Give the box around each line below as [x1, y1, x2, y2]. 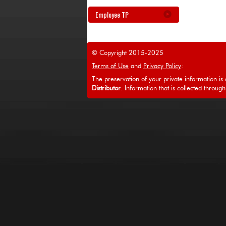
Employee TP [95, 9, 129, 20]
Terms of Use [92, 63, 129, 70]
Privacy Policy [143, 63, 181, 70]
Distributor [92, 85, 121, 92]
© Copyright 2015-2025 [92, 50, 163, 56]
